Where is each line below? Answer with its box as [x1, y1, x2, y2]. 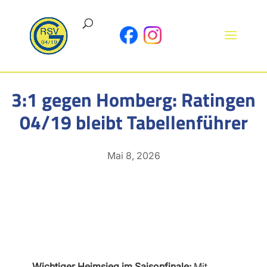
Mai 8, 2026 [107, 150, 160, 162]
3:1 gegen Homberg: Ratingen [11, 85, 256, 114]
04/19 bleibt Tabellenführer [19, 108, 248, 136]
